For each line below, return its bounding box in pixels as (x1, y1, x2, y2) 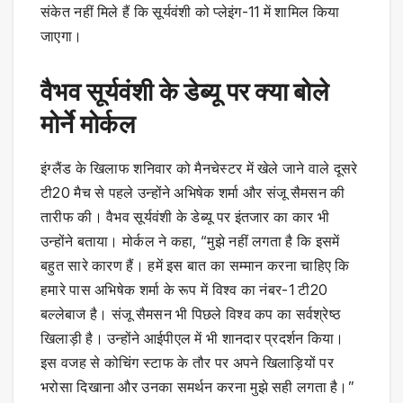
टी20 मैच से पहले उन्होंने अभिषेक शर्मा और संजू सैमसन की (40, 183, 345, 201)
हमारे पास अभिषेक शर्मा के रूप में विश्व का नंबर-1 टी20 (40, 280, 328, 299)
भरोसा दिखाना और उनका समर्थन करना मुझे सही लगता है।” (40, 377, 355, 396)
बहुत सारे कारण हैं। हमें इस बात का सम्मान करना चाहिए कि (40, 255, 350, 274)
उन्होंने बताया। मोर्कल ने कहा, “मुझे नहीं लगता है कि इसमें (40, 231, 340, 250)
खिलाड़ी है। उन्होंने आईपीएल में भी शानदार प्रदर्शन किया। (40, 328, 345, 347)
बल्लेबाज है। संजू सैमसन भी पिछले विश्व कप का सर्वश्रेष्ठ (40, 304, 342, 323)
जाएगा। (40, 26, 83, 45)
